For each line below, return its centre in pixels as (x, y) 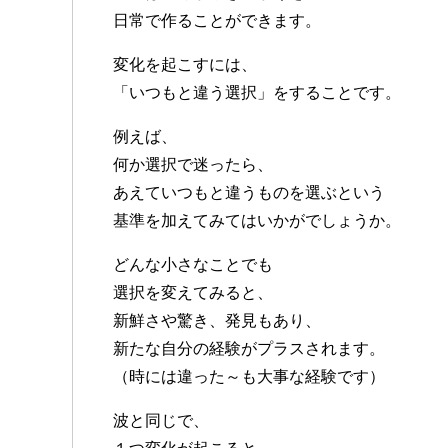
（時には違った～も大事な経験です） (249, 377)
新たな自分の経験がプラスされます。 (249, 349)
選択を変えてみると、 (193, 293)
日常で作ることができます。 (217, 21)
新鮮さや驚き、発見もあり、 (217, 321)
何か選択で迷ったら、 (193, 165)
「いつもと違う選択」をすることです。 (257, 93)
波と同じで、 (161, 421)
